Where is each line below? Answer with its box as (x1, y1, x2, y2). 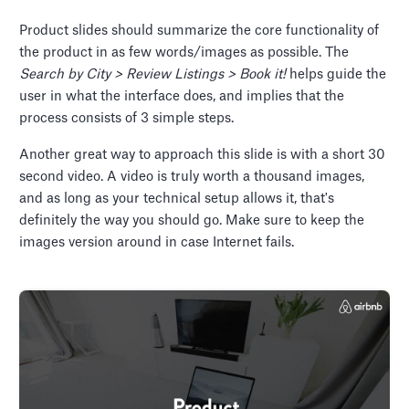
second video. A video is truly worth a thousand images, (19, 170, 365, 184)
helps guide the (286, 68, 387, 82)
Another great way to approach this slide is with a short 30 (19, 148, 386, 163)
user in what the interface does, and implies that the (19, 89, 345, 104)
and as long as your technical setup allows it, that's (19, 192, 335, 206)
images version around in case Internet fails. (19, 236, 295, 250)
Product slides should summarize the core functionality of (19, 24, 380, 38)
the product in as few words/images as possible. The (19, 46, 350, 60)
